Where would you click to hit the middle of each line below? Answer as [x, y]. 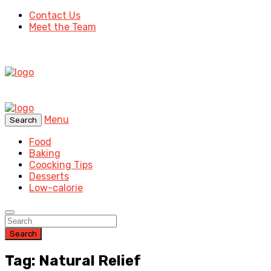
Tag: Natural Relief [73, 260]
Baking [45, 153]
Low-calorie [56, 188]
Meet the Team [63, 27]
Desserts [49, 176]
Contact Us [55, 15]
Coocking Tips [61, 165]
